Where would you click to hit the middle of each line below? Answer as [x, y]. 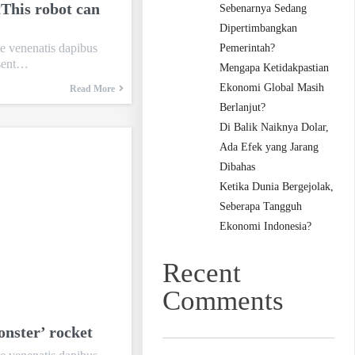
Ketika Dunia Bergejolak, [277, 187]
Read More [92, 88]
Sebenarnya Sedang [263, 9]
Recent [202, 273]
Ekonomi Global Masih [272, 88]
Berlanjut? [243, 108]
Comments [223, 301]
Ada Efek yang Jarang [269, 147]
